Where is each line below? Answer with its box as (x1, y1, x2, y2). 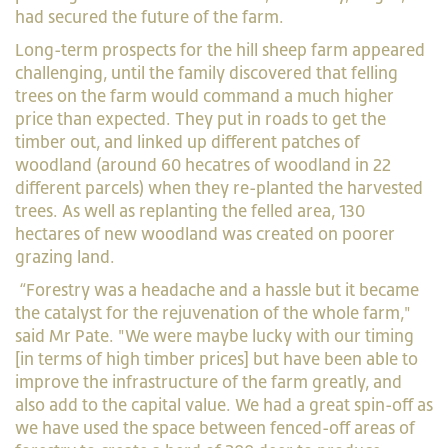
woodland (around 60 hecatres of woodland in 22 (15, 154, 391, 175)
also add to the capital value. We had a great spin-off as (15, 394, 433, 415)
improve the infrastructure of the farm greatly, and (15, 371, 402, 392)
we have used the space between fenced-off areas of (15, 417, 415, 438)
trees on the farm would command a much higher (15, 85, 394, 106)
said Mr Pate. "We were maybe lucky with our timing (15, 325, 414, 346)
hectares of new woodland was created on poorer (15, 223, 395, 244)
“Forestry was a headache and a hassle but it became (15, 279, 419, 300)
